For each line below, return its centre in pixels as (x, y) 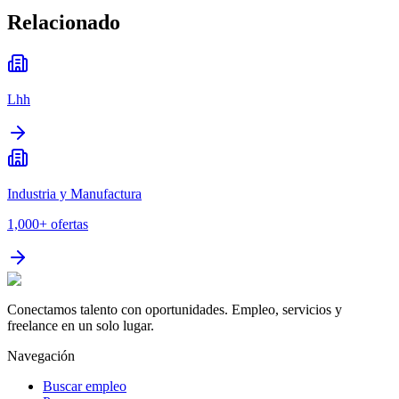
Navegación (41, 356)
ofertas (69, 224)
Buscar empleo (85, 387)
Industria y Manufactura (74, 194)
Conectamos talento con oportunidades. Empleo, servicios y (175, 310)
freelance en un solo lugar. (81, 326)
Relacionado (64, 23)
